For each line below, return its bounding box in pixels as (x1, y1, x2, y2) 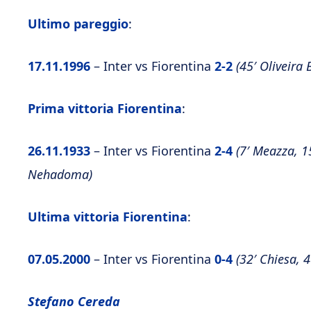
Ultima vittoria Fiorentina (28, 208, 187, 225)
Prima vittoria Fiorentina (28, 100, 182, 117)
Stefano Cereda (28, 293, 120, 310)
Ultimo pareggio (28, 15, 128, 32)
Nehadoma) (28, 166, 92, 183)
